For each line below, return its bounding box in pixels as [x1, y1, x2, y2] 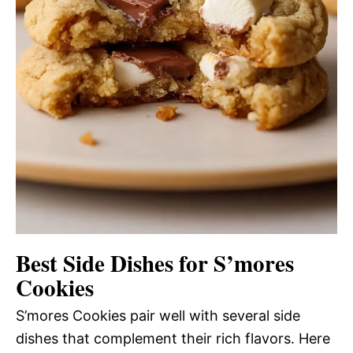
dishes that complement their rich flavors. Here [16, 329, 330, 347]
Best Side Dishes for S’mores [16, 246, 294, 280]
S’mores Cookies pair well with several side [16, 307, 300, 324]
